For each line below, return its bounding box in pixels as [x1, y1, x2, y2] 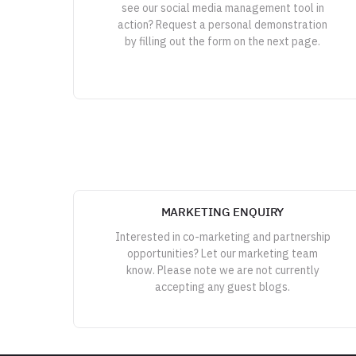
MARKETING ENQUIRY [161, 204, 284, 219]
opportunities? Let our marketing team [127, 246, 318, 261]
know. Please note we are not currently [126, 263, 319, 277]
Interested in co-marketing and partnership [114, 230, 331, 244]
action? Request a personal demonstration [118, 17, 327, 32]
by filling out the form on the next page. [125, 34, 320, 48]
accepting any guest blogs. [155, 280, 290, 294]
